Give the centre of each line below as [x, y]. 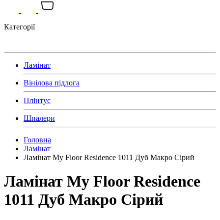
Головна [37, 140]
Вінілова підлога [52, 83]
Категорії [19, 27]
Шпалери [39, 118]
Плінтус [37, 100]
